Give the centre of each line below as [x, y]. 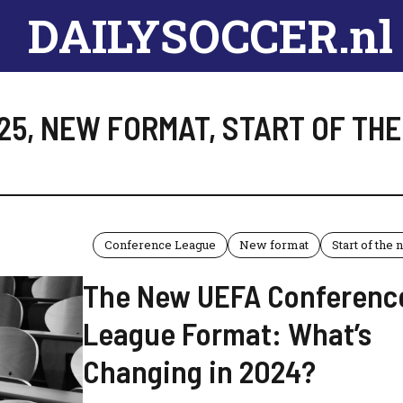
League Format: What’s [227, 333]
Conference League [160, 245]
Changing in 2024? [199, 371]
